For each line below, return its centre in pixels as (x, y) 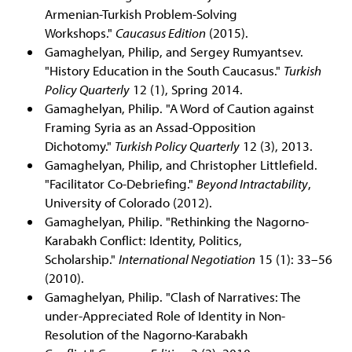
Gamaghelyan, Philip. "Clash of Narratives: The (172, 296)
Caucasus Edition (160, 32)
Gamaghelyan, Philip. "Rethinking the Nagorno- (176, 221)
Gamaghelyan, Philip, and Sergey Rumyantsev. (174, 51)
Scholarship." (81, 258)
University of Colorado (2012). (128, 202)
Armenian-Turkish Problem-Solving (141, 13)
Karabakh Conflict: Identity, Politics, (143, 240)
